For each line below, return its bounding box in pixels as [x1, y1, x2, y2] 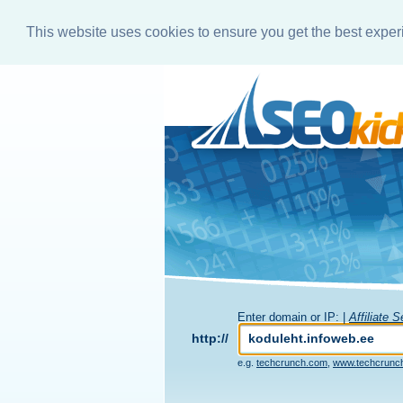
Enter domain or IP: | [237, 309, 349, 324]
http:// [192, 330, 228, 345]
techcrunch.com [256, 356, 327, 368]
